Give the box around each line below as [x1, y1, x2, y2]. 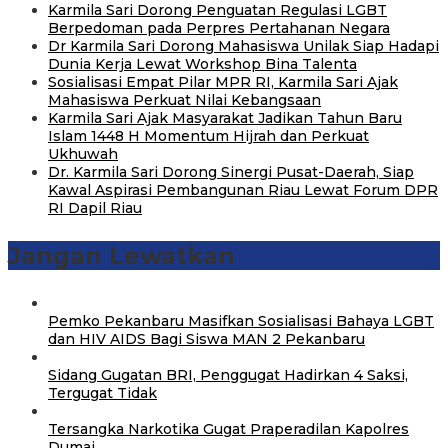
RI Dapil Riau [48, 198, 142, 217]
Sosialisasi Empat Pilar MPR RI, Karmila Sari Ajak [48, 72, 398, 91]
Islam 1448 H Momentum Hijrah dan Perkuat [48, 126, 369, 145]
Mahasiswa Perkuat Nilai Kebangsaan [48, 90, 321, 109]
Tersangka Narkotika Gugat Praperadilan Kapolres [48, 419, 409, 438]
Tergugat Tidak [48, 383, 157, 402]
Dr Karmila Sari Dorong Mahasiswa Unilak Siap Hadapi [48, 36, 439, 55]
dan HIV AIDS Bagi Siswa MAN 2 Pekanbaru [48, 329, 365, 348]
